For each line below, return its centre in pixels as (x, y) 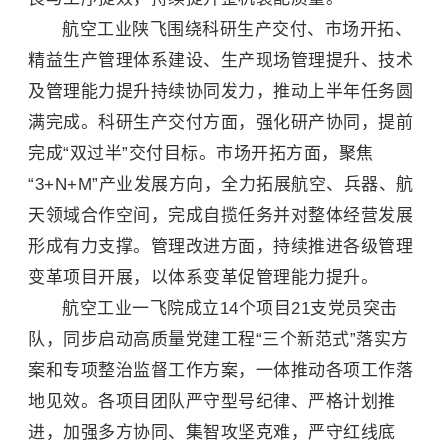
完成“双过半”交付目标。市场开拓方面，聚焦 (201, 153)
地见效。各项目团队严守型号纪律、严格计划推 (212, 401)
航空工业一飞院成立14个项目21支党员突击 (230, 308)
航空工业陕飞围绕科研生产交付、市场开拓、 (237, 29)
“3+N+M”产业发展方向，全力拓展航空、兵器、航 (221, 184)
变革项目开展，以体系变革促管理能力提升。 (203, 277)
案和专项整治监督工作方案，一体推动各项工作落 (220, 370)
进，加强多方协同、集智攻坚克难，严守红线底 (212, 432)
